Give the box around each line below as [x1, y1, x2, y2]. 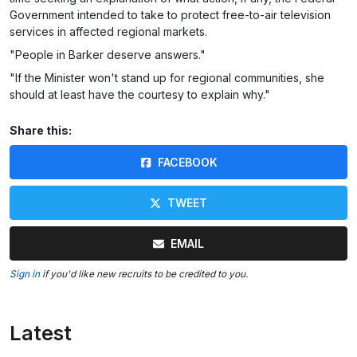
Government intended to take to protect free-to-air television [10, 8, 331, 22]
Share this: [10, 124, 72, 137]
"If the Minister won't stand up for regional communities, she [10, 71, 324, 84]
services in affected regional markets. [10, 25, 207, 38]
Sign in [10, 268, 40, 280]
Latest [10, 321, 72, 345]
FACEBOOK [157, 155, 218, 169]
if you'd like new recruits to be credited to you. [40, 268, 248, 280]
